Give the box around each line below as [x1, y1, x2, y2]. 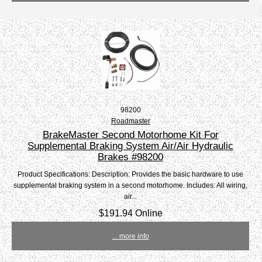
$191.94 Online [98, 208, 163, 219]
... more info [112, 232, 149, 240]
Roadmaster [111, 117, 150, 125]
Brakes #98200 [98, 151, 164, 163]
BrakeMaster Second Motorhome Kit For [42, 129, 219, 141]
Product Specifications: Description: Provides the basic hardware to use [18, 170, 244, 178]
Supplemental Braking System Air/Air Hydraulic [27, 140, 234, 152]
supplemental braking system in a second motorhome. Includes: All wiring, [13, 181, 248, 189]
